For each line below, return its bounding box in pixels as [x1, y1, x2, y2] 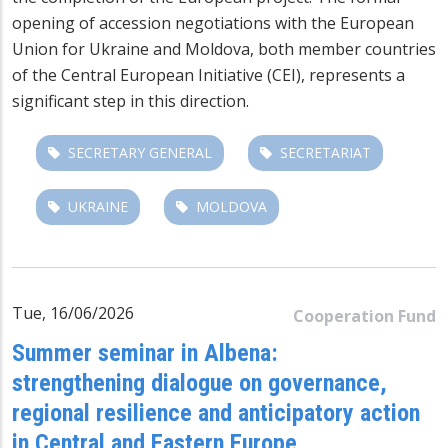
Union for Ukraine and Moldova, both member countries [12, 37, 436, 60]
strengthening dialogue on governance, [12, 368, 387, 397]
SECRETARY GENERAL [68, 142, 212, 162]
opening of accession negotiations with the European [12, 11, 414, 34]
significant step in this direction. [12, 89, 249, 112]
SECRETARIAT [280, 142, 371, 162]
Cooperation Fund [293, 304, 436, 327]
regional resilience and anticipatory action [12, 398, 420, 427]
